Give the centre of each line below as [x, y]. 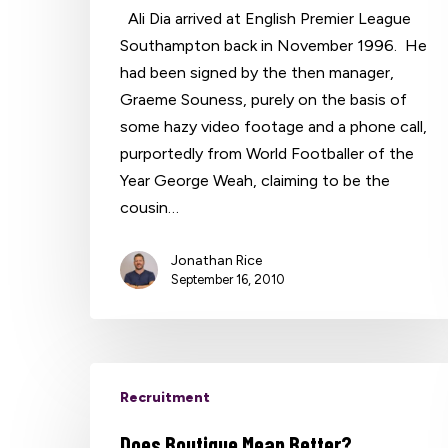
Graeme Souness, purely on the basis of [264, 99]
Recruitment [165, 397]
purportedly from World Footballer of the [267, 153]
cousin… [150, 207]
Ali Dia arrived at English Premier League [266, 18]
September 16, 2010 [228, 279]
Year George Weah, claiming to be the [255, 180]
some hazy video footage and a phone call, [274, 126]
